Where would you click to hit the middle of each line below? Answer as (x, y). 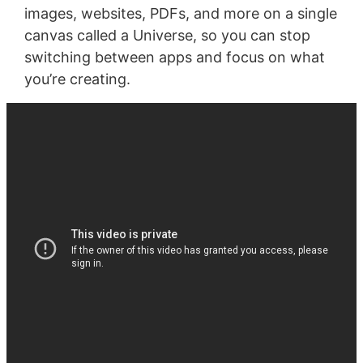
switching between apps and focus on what (174, 57)
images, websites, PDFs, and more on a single (180, 13)
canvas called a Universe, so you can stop (167, 35)
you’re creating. (77, 79)
